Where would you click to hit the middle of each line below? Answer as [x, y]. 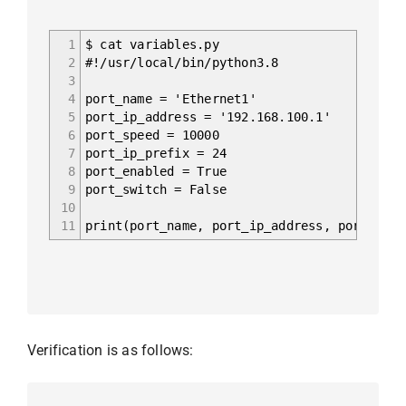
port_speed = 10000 [152, 135]
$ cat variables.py [152, 44]
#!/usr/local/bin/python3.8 [182, 62]
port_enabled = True [156, 171]
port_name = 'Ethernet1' [171, 98]
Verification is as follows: [111, 350]
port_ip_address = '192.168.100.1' [208, 116]
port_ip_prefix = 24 [156, 153]
